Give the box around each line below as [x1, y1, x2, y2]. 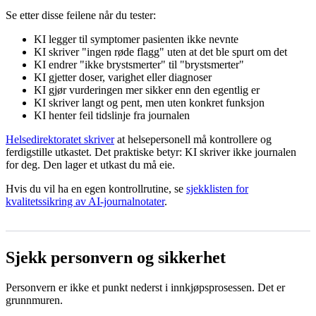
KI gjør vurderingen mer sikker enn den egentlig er [34, 83, 260, 96]
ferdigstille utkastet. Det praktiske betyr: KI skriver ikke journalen [6, 145, 296, 158]
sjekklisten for [186, 182, 248, 195]
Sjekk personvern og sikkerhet [6, 248, 226, 267]
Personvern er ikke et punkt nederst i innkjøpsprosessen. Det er [6, 281, 285, 293]
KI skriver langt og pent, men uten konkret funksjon [34, 96, 265, 109]
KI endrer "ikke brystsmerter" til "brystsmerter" [34, 58, 244, 71]
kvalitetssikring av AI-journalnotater [6, 195, 164, 207]
